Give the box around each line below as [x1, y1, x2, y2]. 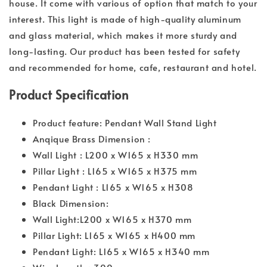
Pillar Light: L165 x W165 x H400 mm [33, 229, 195, 242]
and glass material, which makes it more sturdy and [9, 29, 238, 42]
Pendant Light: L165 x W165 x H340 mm [33, 245, 210, 258]
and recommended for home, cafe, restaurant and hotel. [9, 61, 257, 74]
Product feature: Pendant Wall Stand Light [33, 116, 217, 129]
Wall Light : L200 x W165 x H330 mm [33, 148, 198, 162]
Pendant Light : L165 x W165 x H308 [33, 181, 194, 194]
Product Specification [9, 86, 129, 104]
